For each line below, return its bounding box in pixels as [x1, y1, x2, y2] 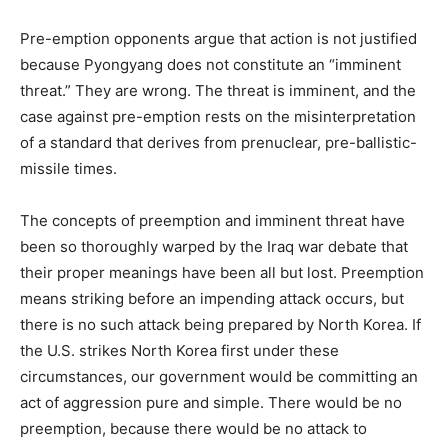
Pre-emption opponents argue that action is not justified [20, 28, 417, 48]
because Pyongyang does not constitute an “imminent [20, 54, 401, 74]
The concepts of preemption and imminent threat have [20, 210, 405, 230]
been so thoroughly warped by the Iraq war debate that [20, 236, 408, 256]
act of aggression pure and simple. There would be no [20, 392, 402, 412]
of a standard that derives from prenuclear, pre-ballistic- [20, 132, 417, 152]
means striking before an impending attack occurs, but [20, 288, 404, 308]
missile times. [20, 158, 117, 178]
